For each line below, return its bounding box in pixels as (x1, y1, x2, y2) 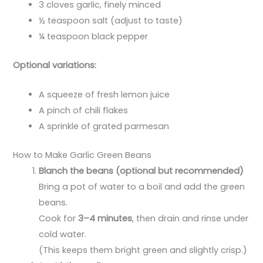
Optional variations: (13, 59, 97, 71)
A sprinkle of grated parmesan (39, 120, 170, 133)
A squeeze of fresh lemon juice (39, 89, 170, 101)
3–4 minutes (78, 212, 133, 224)
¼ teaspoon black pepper (39, 30, 149, 42)
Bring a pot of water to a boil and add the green (39, 180, 245, 193)
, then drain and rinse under (132, 212, 249, 224)
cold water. (39, 228, 87, 240)
